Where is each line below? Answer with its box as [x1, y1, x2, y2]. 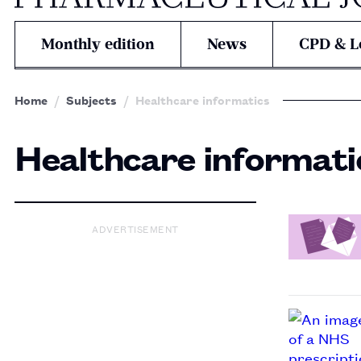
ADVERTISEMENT [92, 220, 179, 236]
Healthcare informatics [135, 91, 270, 108]
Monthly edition [41, 35, 155, 53]
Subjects [66, 91, 117, 108]
